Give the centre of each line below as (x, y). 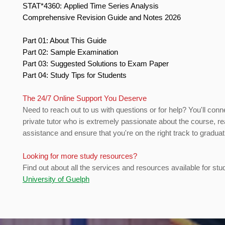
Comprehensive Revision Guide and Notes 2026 (103, 18)
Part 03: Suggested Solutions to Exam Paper (97, 64)
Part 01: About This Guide (66, 41)
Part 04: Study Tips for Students (76, 75)
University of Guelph (56, 179)
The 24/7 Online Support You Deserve (86, 98)
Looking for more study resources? (81, 156)
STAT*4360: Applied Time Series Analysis (92, 6)
